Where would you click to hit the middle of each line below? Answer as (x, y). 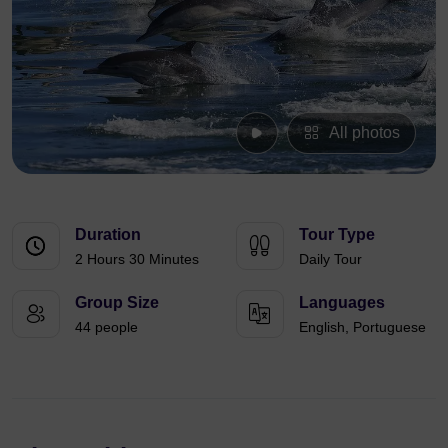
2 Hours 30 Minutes (137, 258)
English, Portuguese (362, 326)
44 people (106, 326)
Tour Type (337, 234)
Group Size (117, 302)
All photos (364, 132)
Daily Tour (330, 258)
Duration (108, 234)
